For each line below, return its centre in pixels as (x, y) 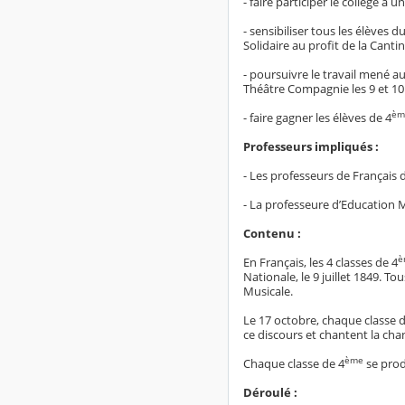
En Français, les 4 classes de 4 (320, 262)
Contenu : (272, 233)
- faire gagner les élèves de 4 (317, 117)
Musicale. (268, 291)
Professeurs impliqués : (311, 146)
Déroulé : (270, 392)
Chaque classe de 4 (294, 363)
